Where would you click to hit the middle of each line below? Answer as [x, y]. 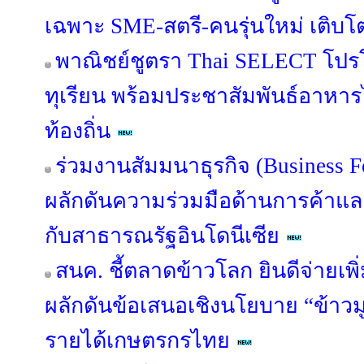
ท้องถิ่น [78, 131]
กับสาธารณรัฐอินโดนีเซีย [162, 236]
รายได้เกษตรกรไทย [137, 340]
